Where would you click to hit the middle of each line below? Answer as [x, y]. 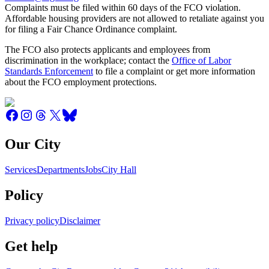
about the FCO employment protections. [81, 82]
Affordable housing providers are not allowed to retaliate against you [134, 18]
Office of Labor [201, 60]
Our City [33, 144]
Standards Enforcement [49, 71]
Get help [31, 246]
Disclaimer [80, 221]
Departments [61, 170]
